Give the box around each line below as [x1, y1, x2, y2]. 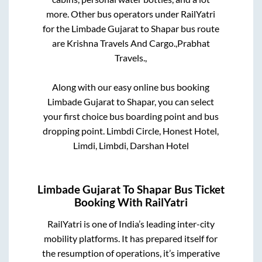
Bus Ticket [172, 182, 225, 196]
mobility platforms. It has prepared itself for [44, 233, 218, 244]
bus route [178, 22, 219, 34]
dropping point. [43, 125, 107, 136]
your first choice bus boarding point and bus [43, 110, 219, 122]
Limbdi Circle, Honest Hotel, [106, 125, 219, 136]
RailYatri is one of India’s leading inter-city [47, 218, 215, 230]
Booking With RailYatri [74, 195, 188, 209]
